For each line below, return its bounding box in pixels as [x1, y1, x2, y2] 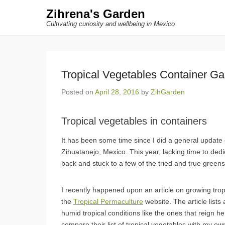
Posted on [61, 88, 95, 96]
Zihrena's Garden [46, 7, 145, 21]
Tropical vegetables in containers [61, 116, 207, 127]
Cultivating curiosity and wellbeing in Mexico [46, 20, 175, 28]
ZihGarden [151, 88, 185, 96]
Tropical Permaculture [73, 197, 143, 205]
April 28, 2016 [95, 88, 139, 96]
